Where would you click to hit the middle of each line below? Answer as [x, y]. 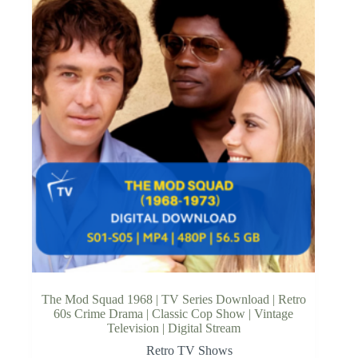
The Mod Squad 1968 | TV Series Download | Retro [173, 300]
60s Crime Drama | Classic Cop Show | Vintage [174, 314]
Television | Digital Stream [173, 328]
